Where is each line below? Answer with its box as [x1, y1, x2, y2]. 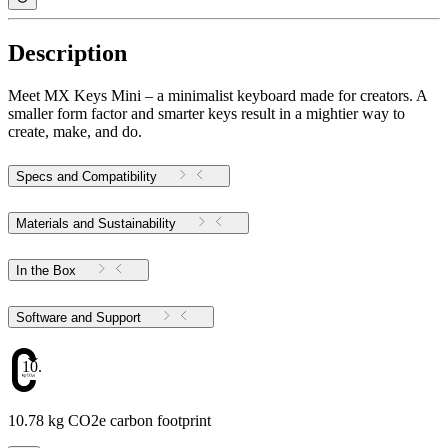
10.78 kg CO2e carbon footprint [8, 412, 211, 430]
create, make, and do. [8, 122, 142, 140]
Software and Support [96, 310, 141, 326]
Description [8, 39, 127, 66]
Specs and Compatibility [16, 169, 157, 185]
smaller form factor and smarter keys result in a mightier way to [8, 104, 405, 122]
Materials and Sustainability [16, 216, 176, 232]
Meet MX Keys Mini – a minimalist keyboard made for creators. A [8, 86, 427, 104]
